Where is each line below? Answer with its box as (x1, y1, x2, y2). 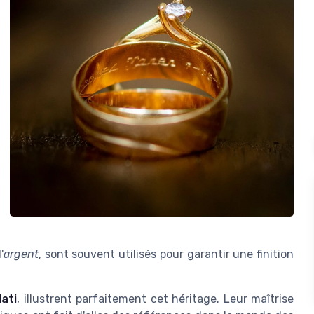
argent (3, 247, 39, 261)
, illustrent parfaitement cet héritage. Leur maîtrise (17, 292, 294, 306)
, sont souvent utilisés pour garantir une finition (38, 247, 294, 261)
